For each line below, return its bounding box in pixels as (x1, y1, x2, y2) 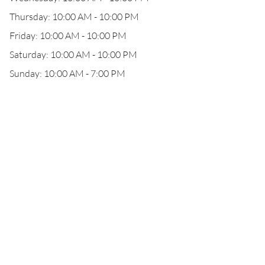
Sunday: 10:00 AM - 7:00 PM (9, 67, 125, 79)
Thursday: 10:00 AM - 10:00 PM (9, 11, 139, 22)
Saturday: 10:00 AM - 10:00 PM (9, 49, 137, 60)
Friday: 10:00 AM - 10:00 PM (9, 30, 127, 41)
